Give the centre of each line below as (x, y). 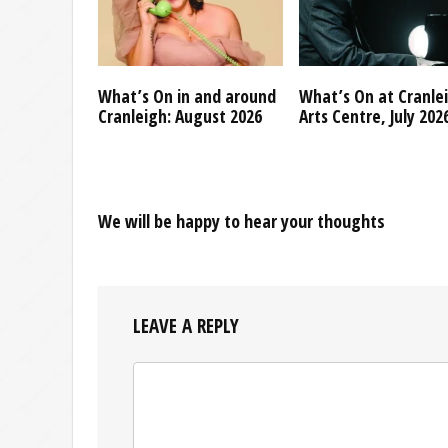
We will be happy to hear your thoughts (241, 220)
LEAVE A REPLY (186, 325)
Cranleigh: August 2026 (180, 115)
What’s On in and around (187, 95)
